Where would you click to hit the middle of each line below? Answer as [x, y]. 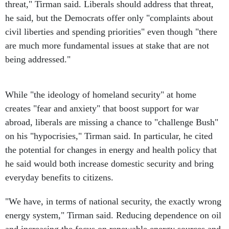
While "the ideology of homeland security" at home [101, 95]
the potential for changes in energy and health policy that [111, 150]
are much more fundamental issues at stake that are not [107, 45]
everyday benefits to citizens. [59, 177]
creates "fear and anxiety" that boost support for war [102, 108]
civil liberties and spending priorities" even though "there [111, 32]
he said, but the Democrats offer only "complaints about [109, 18]
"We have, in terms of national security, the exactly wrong [113, 201]
